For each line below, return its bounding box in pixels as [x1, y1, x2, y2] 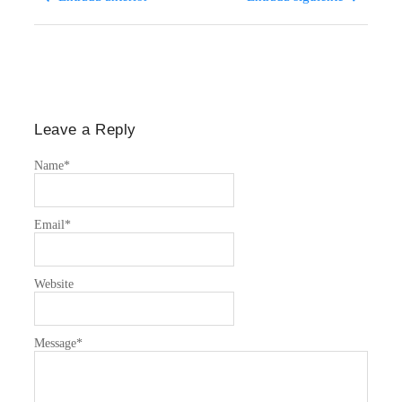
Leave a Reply [34, 120, 136, 138]
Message [34, 336, 76, 350]
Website [34, 276, 74, 291]
